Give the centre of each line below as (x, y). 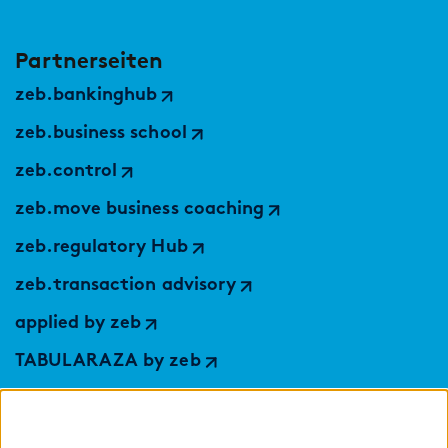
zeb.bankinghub (86, 96)
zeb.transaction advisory (125, 286)
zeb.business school (101, 134)
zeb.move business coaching (139, 210)
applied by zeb (78, 324)
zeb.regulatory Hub (101, 248)
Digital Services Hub (103, 400)
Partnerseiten (89, 61)
